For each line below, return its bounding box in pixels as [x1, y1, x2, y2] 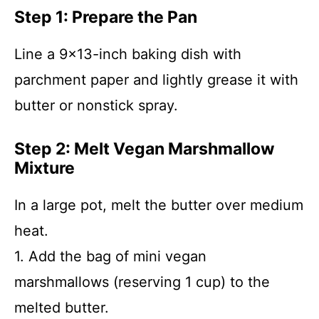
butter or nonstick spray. [14, 97, 178, 114]
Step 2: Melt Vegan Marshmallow [14, 139, 275, 159]
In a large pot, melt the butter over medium [14, 197, 303, 214]
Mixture [14, 158, 75, 178]
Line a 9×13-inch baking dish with [14, 46, 241, 63]
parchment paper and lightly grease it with [14, 71, 298, 88]
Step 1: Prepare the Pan [14, 7, 197, 27]
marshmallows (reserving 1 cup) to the [14, 273, 270, 291]
